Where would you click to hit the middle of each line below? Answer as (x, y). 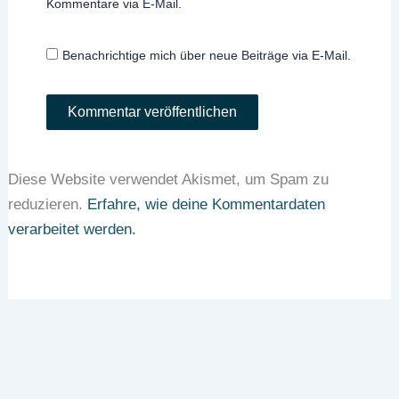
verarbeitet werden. (73, 230)
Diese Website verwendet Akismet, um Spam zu (169, 180)
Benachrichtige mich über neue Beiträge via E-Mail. (206, 56)
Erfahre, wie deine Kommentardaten (207, 205)
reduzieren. (48, 205)
